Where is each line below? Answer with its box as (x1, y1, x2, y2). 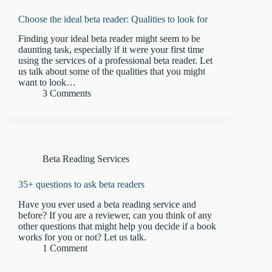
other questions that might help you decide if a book (18, 221, 216, 232)
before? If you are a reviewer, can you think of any (18, 210, 212, 221)
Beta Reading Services (42, 154, 129, 165)
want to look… (18, 77, 76, 88)
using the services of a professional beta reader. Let (18, 55, 212, 66)
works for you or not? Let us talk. (18, 232, 146, 243)
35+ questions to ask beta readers (18, 179, 144, 190)
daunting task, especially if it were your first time (18, 44, 204, 55)
